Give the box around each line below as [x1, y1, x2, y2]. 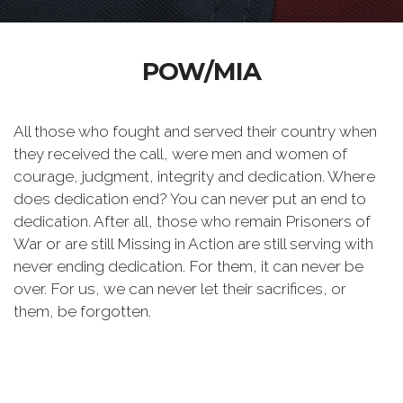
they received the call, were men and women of [13, 145, 347, 163]
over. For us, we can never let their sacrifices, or [13, 280, 346, 298]
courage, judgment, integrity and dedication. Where [13, 167, 375, 185]
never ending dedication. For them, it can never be [13, 257, 363, 275]
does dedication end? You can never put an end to [13, 190, 366, 208]
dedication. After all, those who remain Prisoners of [13, 212, 371, 230]
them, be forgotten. [13, 302, 151, 320]
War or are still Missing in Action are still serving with [13, 235, 373, 253]
